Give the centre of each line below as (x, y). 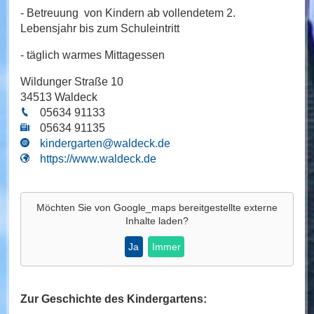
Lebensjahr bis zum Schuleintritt (100, 29)
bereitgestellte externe (226, 208)
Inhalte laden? (157, 221)
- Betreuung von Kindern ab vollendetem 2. (128, 13)
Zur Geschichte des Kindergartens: (113, 299)
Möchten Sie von (75, 208)
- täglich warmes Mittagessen (94, 55)
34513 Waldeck (59, 97)
